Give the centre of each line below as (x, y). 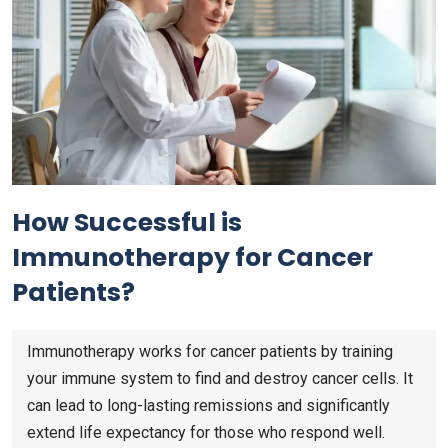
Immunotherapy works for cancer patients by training (210, 351)
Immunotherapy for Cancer (192, 257)
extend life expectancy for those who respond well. (206, 432)
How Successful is (127, 222)
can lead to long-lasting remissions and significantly (208, 405)
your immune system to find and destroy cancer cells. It (220, 378)
